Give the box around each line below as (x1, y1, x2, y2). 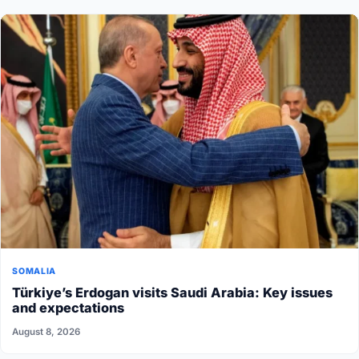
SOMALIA (12, 265, 56, 276)
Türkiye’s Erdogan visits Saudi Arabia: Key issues (12, 284, 333, 301)
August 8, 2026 (12, 326, 81, 338)
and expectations (12, 299, 125, 316)
